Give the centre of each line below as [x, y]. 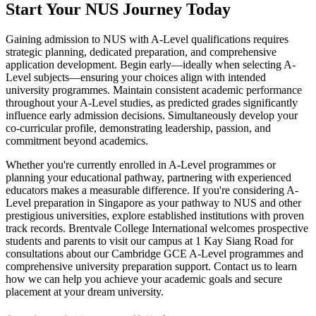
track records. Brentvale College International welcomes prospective [157, 228]
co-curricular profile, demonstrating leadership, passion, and [138, 128]
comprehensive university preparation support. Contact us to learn [151, 266]
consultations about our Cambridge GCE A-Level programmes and [154, 253]
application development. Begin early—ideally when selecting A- [151, 64]
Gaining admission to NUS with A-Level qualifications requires [147, 39]
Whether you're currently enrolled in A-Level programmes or [141, 164]
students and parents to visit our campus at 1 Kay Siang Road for [150, 241]
